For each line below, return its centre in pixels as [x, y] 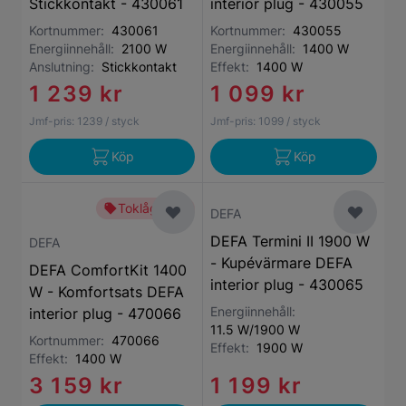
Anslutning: [65, 67]
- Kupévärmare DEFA [281, 263]
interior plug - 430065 [287, 285]
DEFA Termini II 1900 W [290, 241]
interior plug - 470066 [105, 314]
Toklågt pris [153, 208]
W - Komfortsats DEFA [106, 292]
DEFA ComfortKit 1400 [108, 270]
